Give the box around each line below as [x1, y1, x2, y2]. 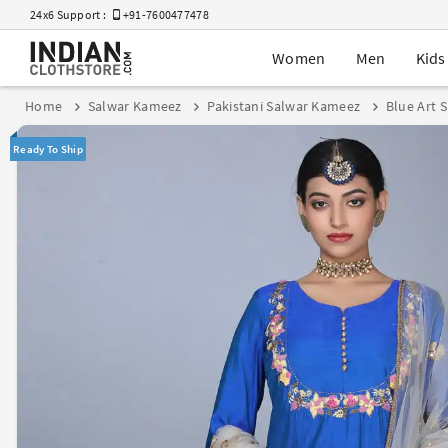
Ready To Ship [13, 141, 83, 156]
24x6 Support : [30, 7, 114, 22]
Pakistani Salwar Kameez [207, 97, 361, 116]
